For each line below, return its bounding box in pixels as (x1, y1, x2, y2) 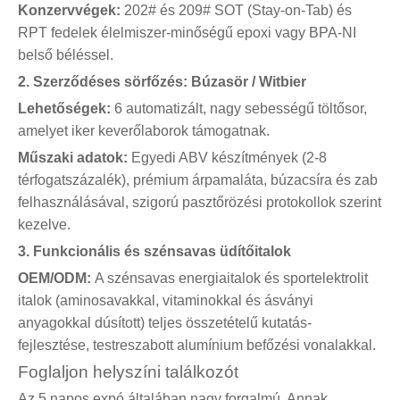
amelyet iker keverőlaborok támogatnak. (18, 122, 270, 138)
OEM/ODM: (18, 270, 95, 286)
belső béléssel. (18, 46, 113, 62)
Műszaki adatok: (18, 149, 131, 165)
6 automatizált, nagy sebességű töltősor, (114, 100, 367, 116)
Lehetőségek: (18, 100, 114, 116)
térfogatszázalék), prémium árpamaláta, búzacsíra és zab (18, 171, 378, 187)
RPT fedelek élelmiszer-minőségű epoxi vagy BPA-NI (18, 24, 356, 40)
